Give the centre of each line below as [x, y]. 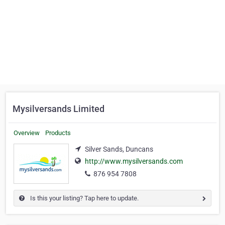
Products [58, 133]
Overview [27, 133]
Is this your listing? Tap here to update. [84, 198]
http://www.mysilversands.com [134, 161]
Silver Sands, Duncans [119, 149]
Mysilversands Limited [59, 109]
